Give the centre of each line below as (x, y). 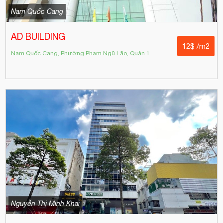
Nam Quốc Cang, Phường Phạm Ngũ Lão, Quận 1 (81, 53)
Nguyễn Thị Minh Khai (46, 203)
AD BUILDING (38, 36)
